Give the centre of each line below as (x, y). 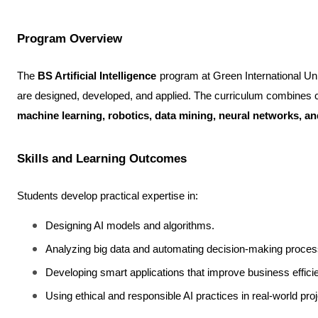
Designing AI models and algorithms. (130, 226)
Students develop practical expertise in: (108, 196)
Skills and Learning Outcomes (102, 158)
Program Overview (70, 38)
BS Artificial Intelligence (97, 76)
